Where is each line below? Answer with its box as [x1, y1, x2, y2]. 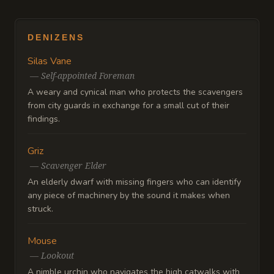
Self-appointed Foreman [41, 70, 135, 81]
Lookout [41, 250, 74, 261]
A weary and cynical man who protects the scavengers [28, 86, 243, 98]
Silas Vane [28, 54, 72, 68]
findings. [28, 113, 60, 125]
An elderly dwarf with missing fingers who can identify [28, 176, 241, 188]
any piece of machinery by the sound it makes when [28, 190, 230, 201]
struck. [28, 203, 53, 215]
